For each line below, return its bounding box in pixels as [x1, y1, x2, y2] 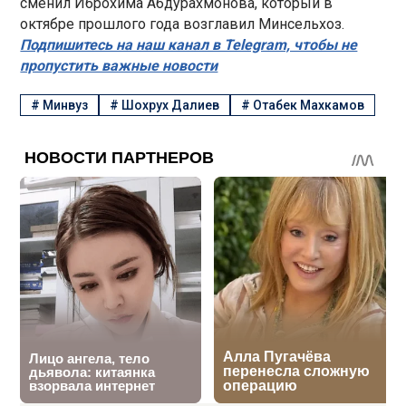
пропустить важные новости [20, 56, 218, 74]
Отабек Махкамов [252, 98, 364, 113]
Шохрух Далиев [121, 98, 220, 113]
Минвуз [43, 98, 89, 113]
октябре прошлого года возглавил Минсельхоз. [20, 14, 345, 33]
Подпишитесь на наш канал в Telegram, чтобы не [20, 35, 358, 53]
